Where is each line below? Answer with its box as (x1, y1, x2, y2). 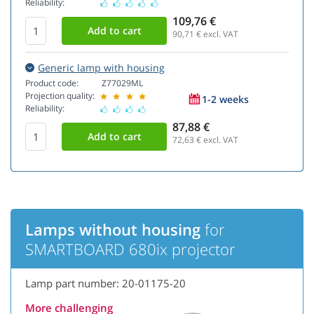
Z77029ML (102, 77, 143, 90)
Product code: (25, 77, 78, 90)
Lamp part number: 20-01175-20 (25, 276, 186, 291)
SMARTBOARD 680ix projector (25, 238, 235, 260)
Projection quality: (25, 90, 95, 102)
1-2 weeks (202, 92, 249, 106)
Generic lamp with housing (38, 61, 165, 75)
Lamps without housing (25, 219, 200, 240)
